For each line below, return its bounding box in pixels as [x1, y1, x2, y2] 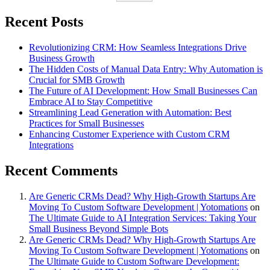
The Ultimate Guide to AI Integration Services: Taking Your [29, 212, 256, 223]
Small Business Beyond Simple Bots [29, 223, 168, 234]
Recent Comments [5, 162, 118, 178]
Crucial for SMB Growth [29, 74, 125, 85]
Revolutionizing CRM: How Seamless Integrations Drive [29, 42, 246, 52]
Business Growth [29, 52, 95, 63]
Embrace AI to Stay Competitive [29, 96, 152, 107]
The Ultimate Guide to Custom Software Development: [29, 256, 239, 266]
